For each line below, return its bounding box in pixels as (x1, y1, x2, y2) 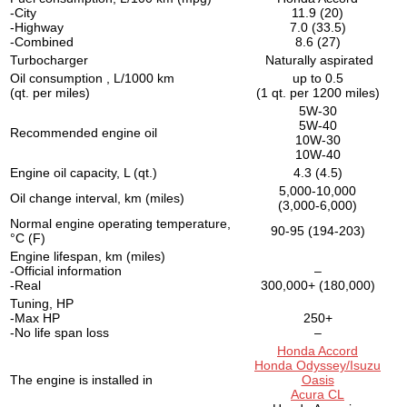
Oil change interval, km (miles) (10, 190, 184, 205)
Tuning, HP (10, 295, 74, 311)
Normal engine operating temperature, (10, 215, 231, 231)
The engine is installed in (10, 372, 153, 387)
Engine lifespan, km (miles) (10, 248, 165, 263)
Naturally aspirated (262, 52, 373, 67)
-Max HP (10, 310, 60, 325)
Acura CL (291, 386, 344, 402)
